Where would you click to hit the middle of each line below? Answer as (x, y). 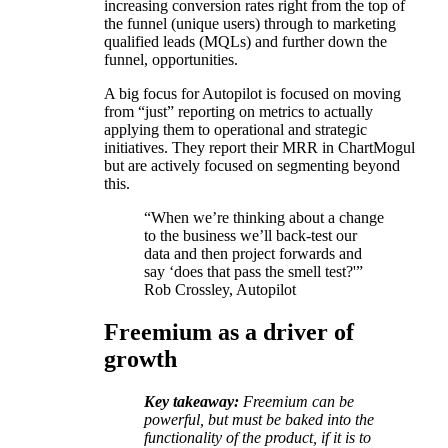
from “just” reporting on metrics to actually (238, 112)
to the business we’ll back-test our (250, 236)
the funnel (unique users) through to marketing (250, 24)
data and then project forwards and (253, 254)
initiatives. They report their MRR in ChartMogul (259, 148)
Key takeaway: (191, 402)
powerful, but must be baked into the (259, 420)
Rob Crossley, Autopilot (220, 290)
